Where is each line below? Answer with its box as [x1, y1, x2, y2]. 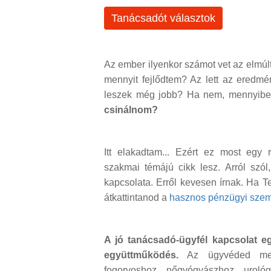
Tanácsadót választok [111, 12, 215, 25]
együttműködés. [104, 250, 178, 261]
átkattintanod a [104, 192, 169, 203]
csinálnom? [104, 105, 158, 116]
